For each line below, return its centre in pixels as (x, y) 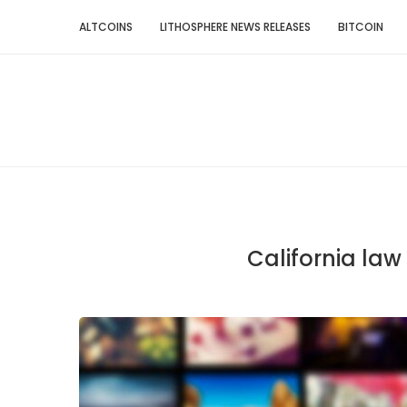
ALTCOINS (106, 27)
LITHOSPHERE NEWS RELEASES (235, 27)
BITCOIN (361, 27)
